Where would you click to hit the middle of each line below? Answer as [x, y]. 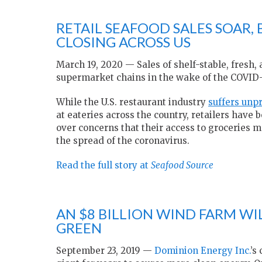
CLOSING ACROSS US [123, 42]
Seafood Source [182, 166]
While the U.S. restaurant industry [132, 102]
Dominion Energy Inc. [202, 251]
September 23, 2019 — [105, 251]
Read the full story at [104, 166]
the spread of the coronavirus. [123, 141]
